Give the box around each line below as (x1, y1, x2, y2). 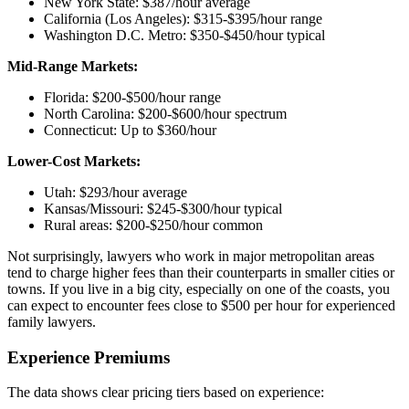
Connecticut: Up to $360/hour (44, 121, 216, 138)
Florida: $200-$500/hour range (44, 89, 221, 105)
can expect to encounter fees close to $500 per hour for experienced (7, 297, 395, 313)
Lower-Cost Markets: (7, 152, 141, 169)
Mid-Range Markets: (7, 58, 138, 74)
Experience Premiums (7, 347, 170, 367)
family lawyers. (7, 313, 96, 330)
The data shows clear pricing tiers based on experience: (7, 384, 324, 401)
